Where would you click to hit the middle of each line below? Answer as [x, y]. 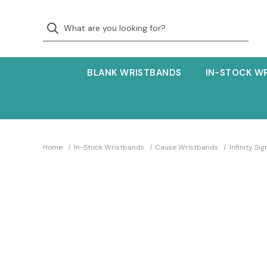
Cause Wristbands [187, 147]
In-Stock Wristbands [109, 147]
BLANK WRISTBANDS [134, 73]
